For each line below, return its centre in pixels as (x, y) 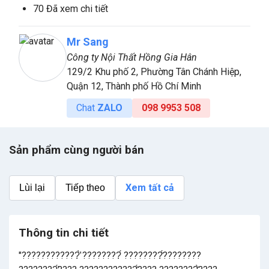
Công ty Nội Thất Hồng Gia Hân (132, 58)
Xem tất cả (150, 188)
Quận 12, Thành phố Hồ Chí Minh (134, 86)
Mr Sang (88, 42)
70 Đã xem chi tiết (71, 9)
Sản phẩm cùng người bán (77, 150)
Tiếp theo (85, 188)
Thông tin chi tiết (64, 233)
